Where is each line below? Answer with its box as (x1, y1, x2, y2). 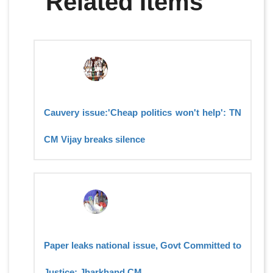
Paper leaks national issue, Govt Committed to (44, 240, 241, 251)
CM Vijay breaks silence (44, 134, 145, 145)
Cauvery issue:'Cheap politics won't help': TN (44, 107, 241, 118)
